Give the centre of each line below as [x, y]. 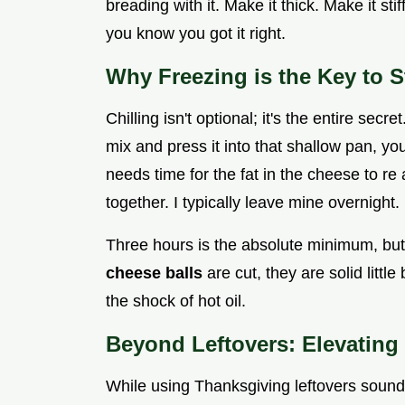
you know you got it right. [196, 34]
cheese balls [156, 273]
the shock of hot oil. [176, 301]
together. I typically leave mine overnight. [253, 203]
